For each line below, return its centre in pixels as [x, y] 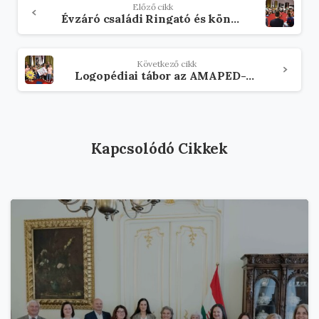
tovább [42, 23]
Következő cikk [166, 63]
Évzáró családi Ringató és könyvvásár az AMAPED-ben [235, 18]
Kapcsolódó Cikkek [159, 148]
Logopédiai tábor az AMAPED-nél [250, 75]
